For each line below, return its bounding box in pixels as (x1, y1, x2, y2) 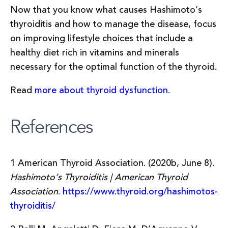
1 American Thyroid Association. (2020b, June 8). (10, 156, 214, 170)
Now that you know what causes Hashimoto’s (10, 3, 202, 17)
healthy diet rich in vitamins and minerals (10, 46, 179, 60)
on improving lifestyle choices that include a (10, 32, 193, 46)
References (10, 115, 93, 138)
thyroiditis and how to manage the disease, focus (10, 17, 216, 32)
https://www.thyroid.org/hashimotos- (63, 184, 218, 198)
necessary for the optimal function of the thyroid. (10, 60, 217, 74)
